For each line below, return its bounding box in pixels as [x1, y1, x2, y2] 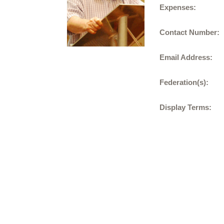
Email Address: [159, 53, 213, 61]
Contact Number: [159, 28, 220, 36]
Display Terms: [159, 103, 212, 111]
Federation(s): [159, 78, 209, 86]
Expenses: [159, 3, 196, 11]
